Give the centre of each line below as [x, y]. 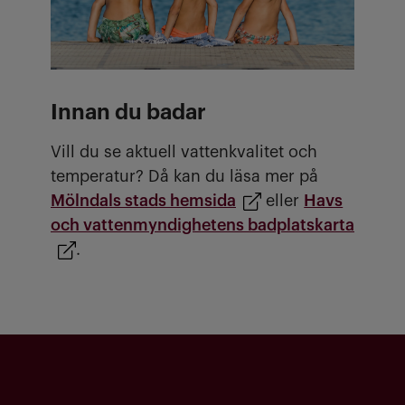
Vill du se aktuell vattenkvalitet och [184, 152]
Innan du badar [128, 113]
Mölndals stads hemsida [143, 201]
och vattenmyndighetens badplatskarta [202, 226]
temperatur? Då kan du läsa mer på [184, 177]
